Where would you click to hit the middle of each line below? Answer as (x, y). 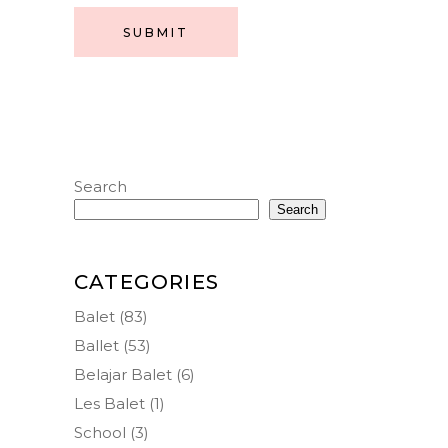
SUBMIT (156, 32)
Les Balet (109, 403)
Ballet (96, 345)
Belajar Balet (123, 374)
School (100, 432)
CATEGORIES (146, 281)
